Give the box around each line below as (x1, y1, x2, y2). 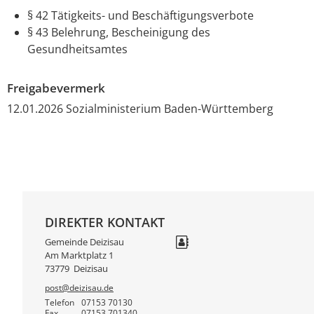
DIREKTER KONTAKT (45, 213, 165, 231)
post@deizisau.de (45, 282, 114, 294)
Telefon (45, 296, 74, 308)
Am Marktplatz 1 (45, 249, 114, 262)
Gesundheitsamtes (27, 41, 128, 57)
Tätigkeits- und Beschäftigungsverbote (50, 7, 254, 23)
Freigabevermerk (7, 79, 105, 96)
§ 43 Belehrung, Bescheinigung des (27, 24, 210, 40)
